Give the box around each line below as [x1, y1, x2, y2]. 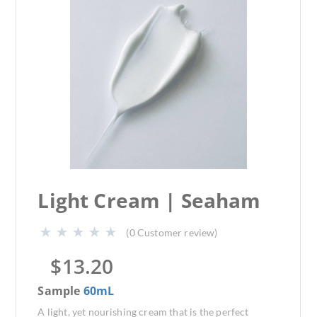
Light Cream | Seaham [38, 187, 261, 214]
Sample [38, 283, 83, 299]
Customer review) [137, 226, 218, 238]
